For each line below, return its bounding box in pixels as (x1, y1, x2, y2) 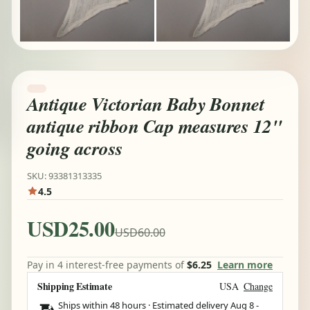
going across (27, 135, 123, 162)
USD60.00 (114, 224, 165, 240)
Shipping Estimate (37, 278, 112, 293)
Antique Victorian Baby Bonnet (27, 91, 265, 118)
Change (244, 279, 273, 293)
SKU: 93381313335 (27, 169, 102, 182)
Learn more (217, 257, 273, 271)
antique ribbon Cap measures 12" (27, 113, 282, 140)
